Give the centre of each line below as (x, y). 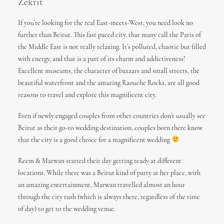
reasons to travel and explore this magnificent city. (87, 95)
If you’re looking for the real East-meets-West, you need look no (105, 23)
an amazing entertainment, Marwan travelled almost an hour (101, 185)
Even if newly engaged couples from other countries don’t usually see (112, 116)
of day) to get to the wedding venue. (67, 209)
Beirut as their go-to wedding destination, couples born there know (110, 128)
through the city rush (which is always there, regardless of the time (109, 197)
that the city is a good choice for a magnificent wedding (95, 140)
